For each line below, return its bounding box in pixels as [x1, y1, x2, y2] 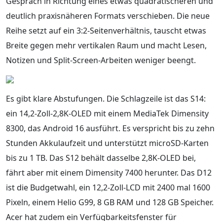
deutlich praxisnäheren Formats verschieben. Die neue [6, 10, 210, 21]
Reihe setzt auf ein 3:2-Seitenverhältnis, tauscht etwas [6, 25, 206, 36]
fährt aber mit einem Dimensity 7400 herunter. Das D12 [6, 167, 212, 178]
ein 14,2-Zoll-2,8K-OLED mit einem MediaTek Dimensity [6, 108, 209, 119]
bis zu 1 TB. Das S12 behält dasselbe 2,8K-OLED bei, [6, 152, 196, 163]
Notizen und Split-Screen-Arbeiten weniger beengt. [6, 54, 196, 66]
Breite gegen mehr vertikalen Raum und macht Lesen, [6, 39, 207, 51]
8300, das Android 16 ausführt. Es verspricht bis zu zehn [6, 122, 215, 134]
